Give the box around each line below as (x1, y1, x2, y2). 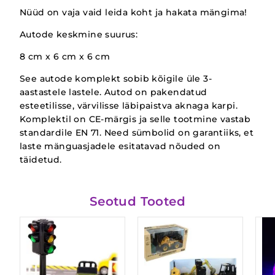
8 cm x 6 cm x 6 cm (20, 51, 110, 63)
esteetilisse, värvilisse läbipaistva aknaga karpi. (20, 100, 238, 112)
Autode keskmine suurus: (20, 29, 138, 41)
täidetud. (20, 154, 62, 166)
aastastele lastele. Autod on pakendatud (20, 87, 207, 98)
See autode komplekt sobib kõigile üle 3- (20, 73, 212, 85)
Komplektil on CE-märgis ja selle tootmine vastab (20, 114, 251, 125)
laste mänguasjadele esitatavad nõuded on (20, 141, 220, 152)
